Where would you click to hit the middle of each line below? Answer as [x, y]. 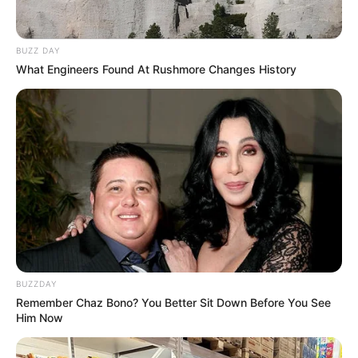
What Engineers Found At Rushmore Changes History [156, 70]
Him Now [40, 317]
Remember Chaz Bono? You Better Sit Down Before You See [173, 302]
